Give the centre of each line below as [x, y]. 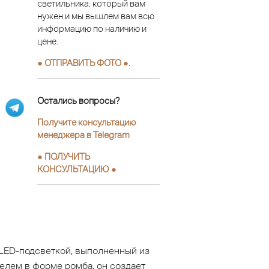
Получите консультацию [86, 122]
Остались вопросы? [78, 101]
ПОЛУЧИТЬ [67, 157]
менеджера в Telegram [83, 135]
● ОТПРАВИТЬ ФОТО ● [83, 62]
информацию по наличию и [92, 28]
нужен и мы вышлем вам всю [96, 16]
